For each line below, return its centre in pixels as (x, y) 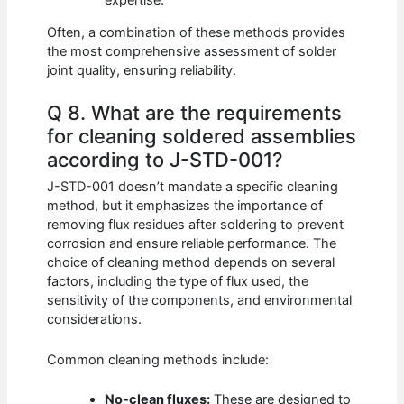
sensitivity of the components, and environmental (200, 301)
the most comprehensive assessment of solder (192, 51)
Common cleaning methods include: (158, 359)
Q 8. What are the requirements (195, 112)
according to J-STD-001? (165, 159)
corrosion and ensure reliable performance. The (192, 244)
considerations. (95, 320)
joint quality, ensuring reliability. (142, 70)
